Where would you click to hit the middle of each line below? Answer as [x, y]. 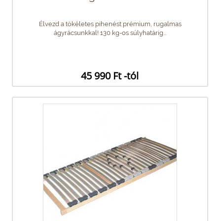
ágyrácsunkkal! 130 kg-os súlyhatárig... [110, 33]
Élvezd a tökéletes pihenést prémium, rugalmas [110, 24]
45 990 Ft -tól [110, 75]
